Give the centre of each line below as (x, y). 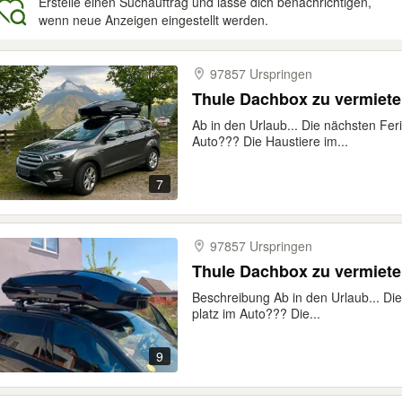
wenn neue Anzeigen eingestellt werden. (153, 20)
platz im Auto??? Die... (256, 313)
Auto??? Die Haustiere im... (270, 141)
